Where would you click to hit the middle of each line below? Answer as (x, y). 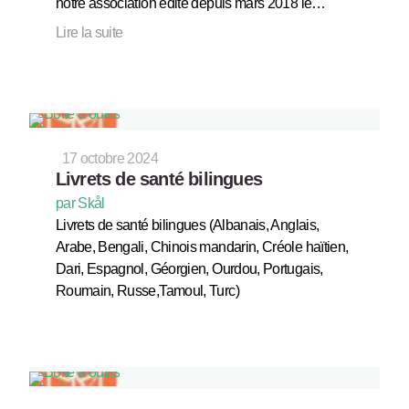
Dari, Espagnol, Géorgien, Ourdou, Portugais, (189, 269)
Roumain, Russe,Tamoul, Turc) (147, 291)
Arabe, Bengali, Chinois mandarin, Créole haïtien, (202, 247)
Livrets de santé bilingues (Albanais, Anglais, (187, 225)
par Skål (80, 204)
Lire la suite (89, 33)
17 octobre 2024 (110, 159)
